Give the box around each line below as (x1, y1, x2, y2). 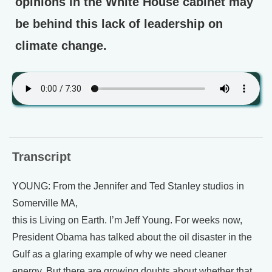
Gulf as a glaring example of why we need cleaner (12, 249, 226, 259)
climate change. (15, 39, 107, 52)
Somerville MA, (12, 198, 78, 208)
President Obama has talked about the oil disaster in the (12, 232, 252, 242)
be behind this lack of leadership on (15, 17, 223, 30)
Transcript (12, 150, 71, 163)
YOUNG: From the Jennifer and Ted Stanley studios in (12, 181, 244, 191)
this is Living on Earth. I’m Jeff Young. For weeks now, (12, 215, 242, 225)
